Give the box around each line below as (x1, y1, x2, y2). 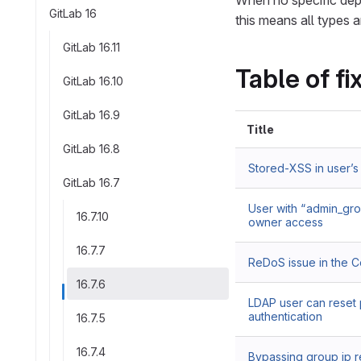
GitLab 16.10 (63, 73, 123, 88)
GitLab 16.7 (63, 175, 120, 189)
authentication (248, 309, 322, 323)
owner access (248, 215, 323, 229)
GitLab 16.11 (63, 39, 120, 54)
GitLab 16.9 (63, 107, 120, 122)
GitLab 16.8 (63, 141, 120, 156)
